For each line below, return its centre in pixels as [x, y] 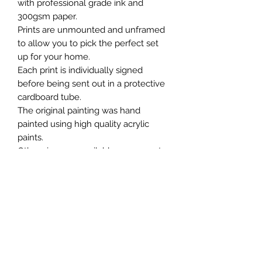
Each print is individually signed [80, 70]
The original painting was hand [79, 110]
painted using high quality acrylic [83, 124]
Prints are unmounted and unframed [91, 30]
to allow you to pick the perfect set [88, 43]
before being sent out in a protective [91, 83]
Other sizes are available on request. [90, 151]
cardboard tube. [51, 97]
